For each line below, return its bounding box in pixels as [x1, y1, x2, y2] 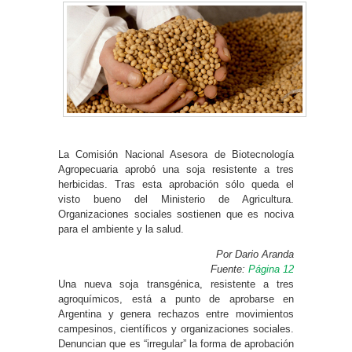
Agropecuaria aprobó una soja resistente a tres [58, 163, 294, 175]
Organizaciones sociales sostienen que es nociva [58, 207, 294, 220]
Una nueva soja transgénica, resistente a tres [58, 277, 294, 290]
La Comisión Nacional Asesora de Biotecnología [58, 148, 294, 160]
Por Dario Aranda [216, 247, 294, 260]
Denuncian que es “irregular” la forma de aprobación [58, 337, 294, 350]
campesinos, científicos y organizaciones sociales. [58, 322, 294, 335]
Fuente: [211, 262, 248, 275]
